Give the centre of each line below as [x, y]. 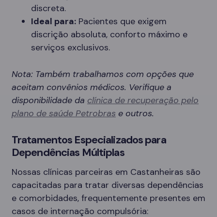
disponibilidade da [49, 101]
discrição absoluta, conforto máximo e [109, 35]
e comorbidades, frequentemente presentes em [108, 198]
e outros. [135, 114]
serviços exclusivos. [70, 48]
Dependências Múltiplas [68, 153]
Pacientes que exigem [121, 22]
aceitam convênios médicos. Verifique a [92, 87]
